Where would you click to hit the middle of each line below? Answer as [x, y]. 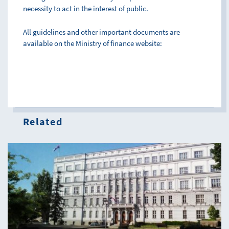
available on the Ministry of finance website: [93, 43]
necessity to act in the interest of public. [86, 8]
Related [43, 121]
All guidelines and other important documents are [101, 32]
